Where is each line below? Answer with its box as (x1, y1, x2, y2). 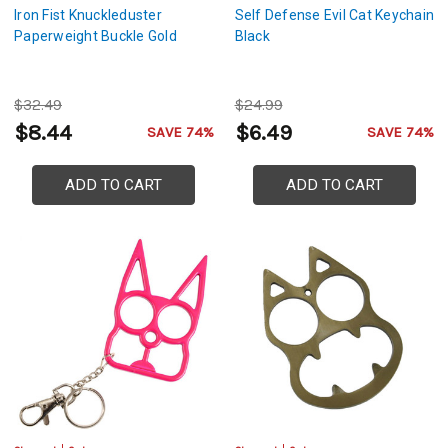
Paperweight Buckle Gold (14, 28, 177, 45)
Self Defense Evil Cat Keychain (234, 7, 434, 24)
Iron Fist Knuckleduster (14, 7, 162, 24)
